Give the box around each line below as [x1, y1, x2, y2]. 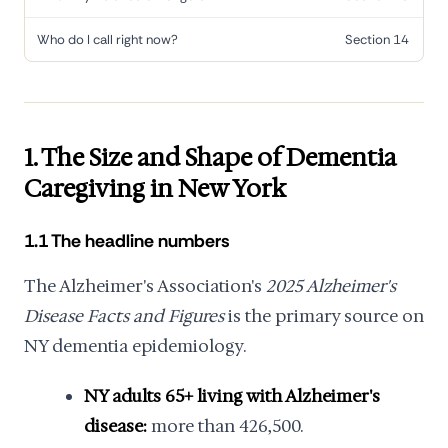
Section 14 [345, 31, 409, 48]
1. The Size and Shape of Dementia [24, 142, 396, 174]
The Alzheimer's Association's [24, 275, 266, 297]
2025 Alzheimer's [266, 275, 396, 297]
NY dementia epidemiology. [24, 335, 246, 357]
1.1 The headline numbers [24, 229, 230, 253]
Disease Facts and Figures [24, 305, 224, 327]
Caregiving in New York [24, 173, 286, 205]
